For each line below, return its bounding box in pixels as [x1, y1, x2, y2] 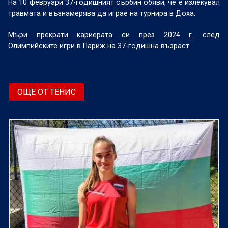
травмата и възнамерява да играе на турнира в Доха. [8, 9, 196, 17]
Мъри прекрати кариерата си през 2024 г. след [8, 31, 220, 39]
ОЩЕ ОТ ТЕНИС [17, 87, 76, 97]
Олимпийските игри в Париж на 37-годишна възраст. [8, 42, 191, 50]
